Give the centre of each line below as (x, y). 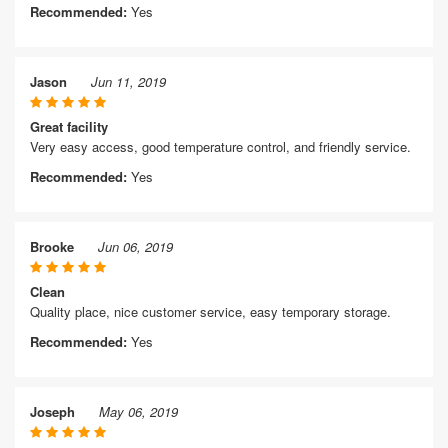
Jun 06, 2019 (135, 246)
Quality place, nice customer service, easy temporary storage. (210, 311)
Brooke (52, 246)
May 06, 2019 (138, 411)
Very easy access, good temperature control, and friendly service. (220, 146)
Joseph (52, 411)
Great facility (69, 126)
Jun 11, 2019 (128, 81)
